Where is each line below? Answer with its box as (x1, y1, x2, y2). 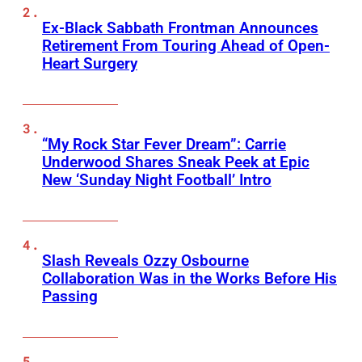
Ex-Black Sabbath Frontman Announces (42, 19, 318, 38)
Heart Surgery (42, 54, 137, 74)
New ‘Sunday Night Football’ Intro (42, 170, 271, 190)
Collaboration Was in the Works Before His (42, 269, 337, 288)
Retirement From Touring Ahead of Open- (42, 36, 330, 56)
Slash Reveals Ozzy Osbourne (42, 251, 249, 271)
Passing (42, 287, 98, 306)
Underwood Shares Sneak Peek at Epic (42, 153, 309, 172)
